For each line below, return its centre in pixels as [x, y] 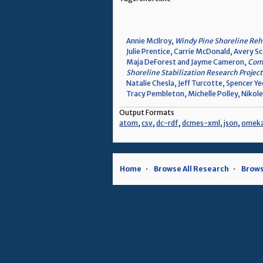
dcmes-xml [201, 123]
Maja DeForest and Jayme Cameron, [187, 62]
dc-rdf [167, 123]
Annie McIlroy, [151, 41]
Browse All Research [191, 169]
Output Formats [147, 113]
